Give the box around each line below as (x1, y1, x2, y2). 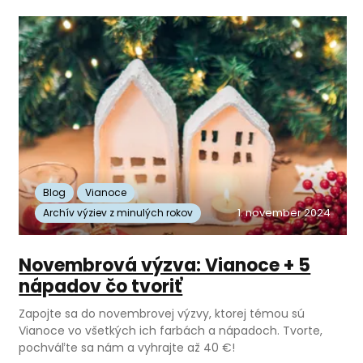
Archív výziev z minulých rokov (43, 206, 194, 220)
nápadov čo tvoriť (19, 274, 183, 300)
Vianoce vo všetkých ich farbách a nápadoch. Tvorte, (19, 322, 323, 340)
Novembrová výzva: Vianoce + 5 (19, 253, 311, 279)
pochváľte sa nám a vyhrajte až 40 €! (19, 340, 236, 357)
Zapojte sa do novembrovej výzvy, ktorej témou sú (19, 305, 305, 322)
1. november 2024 (237, 205, 331, 221)
